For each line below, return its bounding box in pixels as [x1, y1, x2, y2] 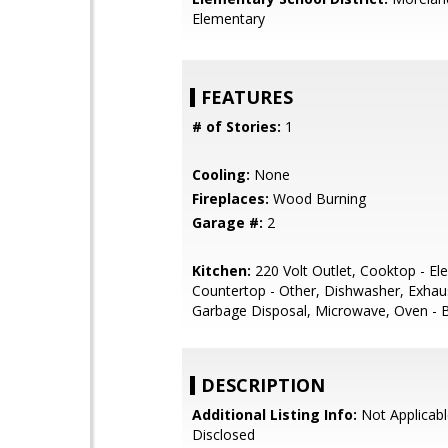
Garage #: [192, 213, 263, 232]
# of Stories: [192, 117, 281, 136]
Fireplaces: [192, 189, 269, 208]
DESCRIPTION [201, 373, 325, 397]
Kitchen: [192, 261, 251, 280]
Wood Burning [269, 189, 366, 208]
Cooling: [192, 165, 250, 184]
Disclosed [192, 425, 255, 444]
